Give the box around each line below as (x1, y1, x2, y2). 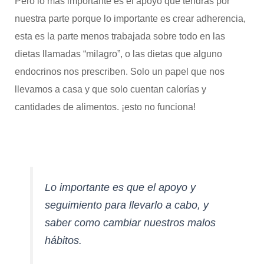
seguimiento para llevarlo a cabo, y (44, 199, 209, 211)
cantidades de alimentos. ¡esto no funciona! (14, 101, 196, 112)
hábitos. (44, 234, 82, 246)
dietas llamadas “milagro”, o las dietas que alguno (14, 48, 222, 59)
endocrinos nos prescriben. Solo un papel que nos (14, 66, 225, 77)
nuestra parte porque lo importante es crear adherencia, (14, 13, 246, 24)
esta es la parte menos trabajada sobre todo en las (14, 31, 225, 41)
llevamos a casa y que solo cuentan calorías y (14, 84, 206, 94)
